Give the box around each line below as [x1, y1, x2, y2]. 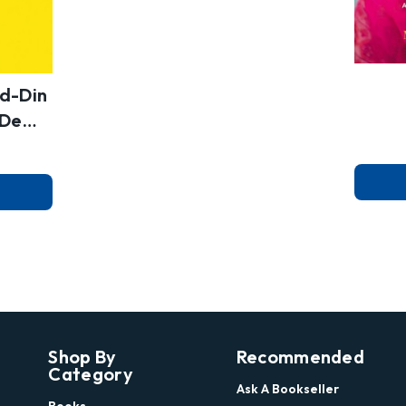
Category [48, 362, 133, 386]
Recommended [236, 345, 365, 369]
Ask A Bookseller [236, 381, 339, 398]
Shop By [48, 345, 117, 369]
